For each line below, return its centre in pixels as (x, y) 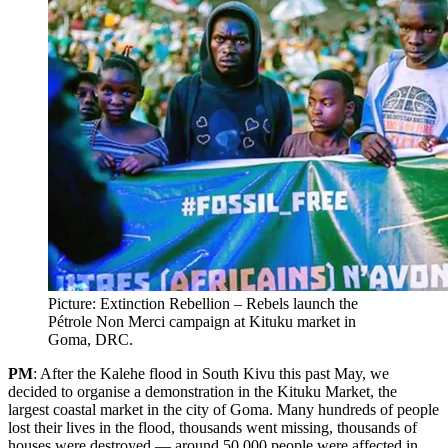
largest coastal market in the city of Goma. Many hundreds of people (223, 410)
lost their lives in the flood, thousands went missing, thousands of (212, 428)
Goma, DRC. (90, 340)
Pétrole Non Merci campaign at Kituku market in (202, 322)
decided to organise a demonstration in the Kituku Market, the (202, 392)
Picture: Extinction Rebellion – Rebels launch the (203, 304)
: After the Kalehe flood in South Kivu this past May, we (211, 374)
